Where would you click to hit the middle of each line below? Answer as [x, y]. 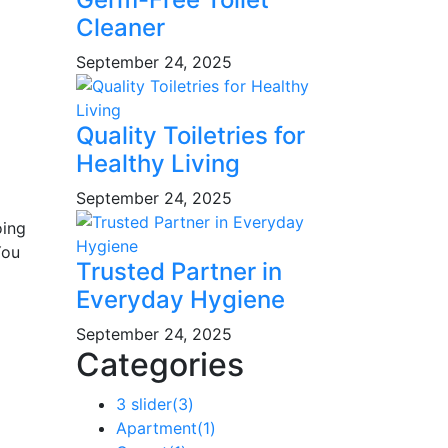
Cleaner [120, 27]
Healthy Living [158, 163]
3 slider [144, 403]
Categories [160, 364]
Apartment [156, 427]
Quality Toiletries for [190, 135]
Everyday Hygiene [180, 299]
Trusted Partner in [179, 271]
